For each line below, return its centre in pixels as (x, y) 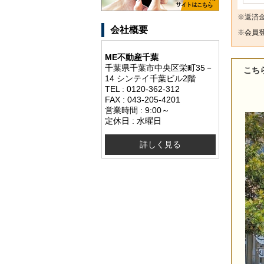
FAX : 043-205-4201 (143, 99)
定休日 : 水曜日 (133, 121)
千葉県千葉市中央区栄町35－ (159, 67)
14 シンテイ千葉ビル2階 (150, 78)
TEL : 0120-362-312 (142, 89)
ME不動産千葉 (132, 57)
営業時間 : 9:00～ (137, 110)
